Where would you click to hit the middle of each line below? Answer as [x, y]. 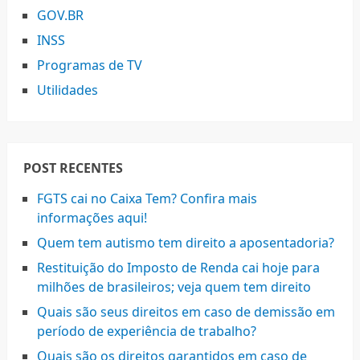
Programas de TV [89, 65]
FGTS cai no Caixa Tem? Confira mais [147, 198]
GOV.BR [60, 15]
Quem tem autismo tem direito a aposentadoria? [185, 242]
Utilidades [67, 90]
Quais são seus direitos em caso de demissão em [186, 311]
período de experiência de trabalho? [146, 331]
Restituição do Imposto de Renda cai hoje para [178, 267]
